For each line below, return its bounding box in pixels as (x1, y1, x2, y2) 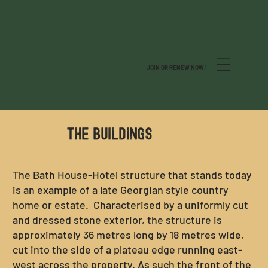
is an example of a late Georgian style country (12, 182, 229, 196)
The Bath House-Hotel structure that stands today (12, 167, 252, 181)
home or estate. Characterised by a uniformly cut (12, 197, 248, 211)
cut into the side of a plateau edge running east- (12, 242, 242, 256)
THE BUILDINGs (66, 126, 153, 144)
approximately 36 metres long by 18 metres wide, (12, 227, 244, 241)
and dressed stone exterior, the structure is (12, 212, 222, 226)
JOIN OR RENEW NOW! (146, 63, 206, 71)
